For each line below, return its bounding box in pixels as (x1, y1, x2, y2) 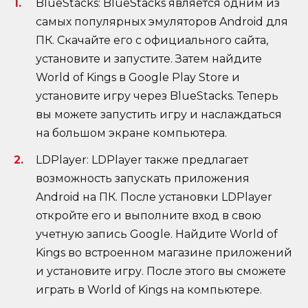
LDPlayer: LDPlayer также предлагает (36, 153, 248, 166)
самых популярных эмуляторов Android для (36, 15, 288, 29)
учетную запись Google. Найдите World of (36, 227, 278, 241)
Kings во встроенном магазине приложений (36, 245, 292, 259)
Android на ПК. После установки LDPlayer (36, 190, 272, 203)
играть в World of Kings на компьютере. (36, 283, 262, 296)
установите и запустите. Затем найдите (36, 52, 262, 66)
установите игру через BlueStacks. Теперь (36, 89, 278, 103)
